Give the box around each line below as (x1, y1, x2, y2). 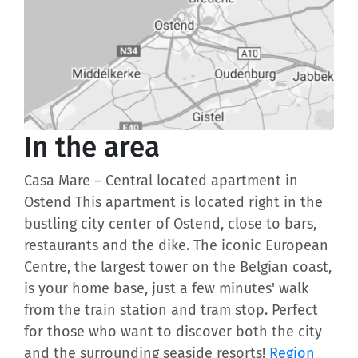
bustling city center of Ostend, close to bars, (24, 215, 316, 233)
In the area (24, 130, 160, 165)
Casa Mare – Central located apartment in (24, 172, 298, 190)
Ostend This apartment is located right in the (24, 193, 323, 212)
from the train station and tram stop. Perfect (24, 301, 318, 320)
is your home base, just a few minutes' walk (24, 280, 308, 298)
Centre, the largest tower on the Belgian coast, (24, 258, 332, 276)
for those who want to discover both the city (24, 323, 322, 341)
